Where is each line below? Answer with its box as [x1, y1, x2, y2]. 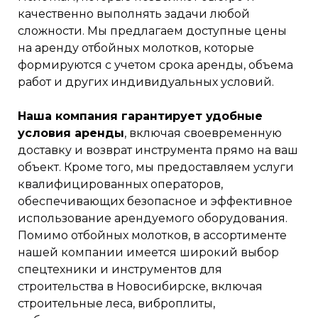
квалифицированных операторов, [18, 177, 223, 191]
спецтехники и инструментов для [18, 262, 222, 276]
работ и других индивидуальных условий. [18, 75, 274, 89]
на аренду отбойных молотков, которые [18, 40, 254, 55]
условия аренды [18, 126, 124, 140]
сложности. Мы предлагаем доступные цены [18, 23, 287, 38]
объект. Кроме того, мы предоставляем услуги [18, 160, 294, 174]
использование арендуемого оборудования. [18, 211, 287, 225]
